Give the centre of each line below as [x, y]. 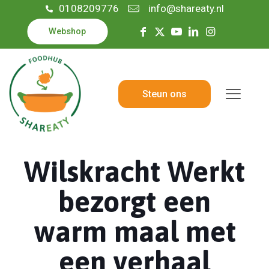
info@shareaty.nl [186, 8]
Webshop [67, 32]
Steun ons [165, 94]
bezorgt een [134, 201]
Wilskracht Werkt [134, 171]
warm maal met [134, 231]
